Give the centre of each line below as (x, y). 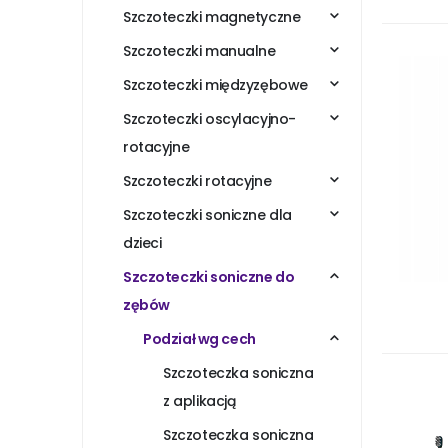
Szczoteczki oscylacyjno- (209, 119)
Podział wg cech (199, 339)
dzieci (142, 243)
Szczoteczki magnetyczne (212, 17)
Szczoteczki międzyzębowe (215, 85)
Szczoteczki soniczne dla (207, 215)
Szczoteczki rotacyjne (197, 181)
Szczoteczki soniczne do (209, 277)
